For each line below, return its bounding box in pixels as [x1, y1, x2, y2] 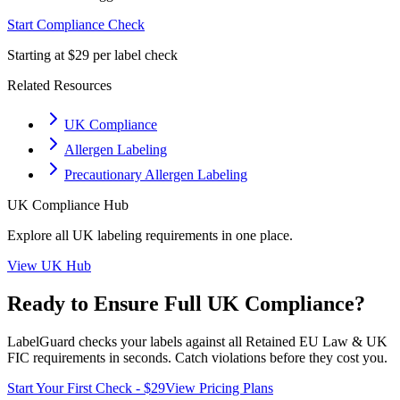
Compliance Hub [29, 197, 129, 212]
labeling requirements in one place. [94, 228, 293, 243]
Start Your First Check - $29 [7, 379, 165, 396]
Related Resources [7, 78, 112, 93]
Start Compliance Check [7, 17, 145, 32]
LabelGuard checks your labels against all [7, 333, 246, 349]
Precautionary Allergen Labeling [64, 167, 247, 182]
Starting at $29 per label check [7, 47, 178, 62]
